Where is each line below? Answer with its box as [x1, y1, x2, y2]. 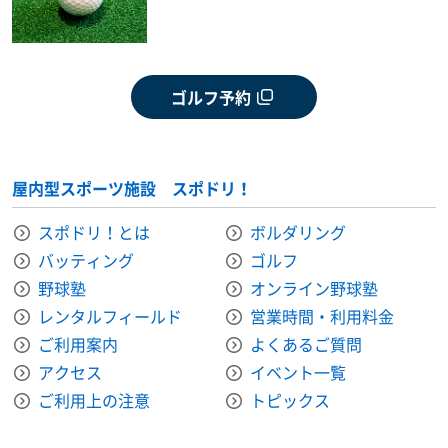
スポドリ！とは [38, 219, 150, 244]
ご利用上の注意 [38, 387, 150, 412]
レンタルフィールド [38, 303, 182, 328]
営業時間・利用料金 [250, 303, 394, 328]
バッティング [38, 247, 134, 272]
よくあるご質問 [250, 331, 362, 356]
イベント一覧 [250, 359, 346, 384]
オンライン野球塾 [250, 275, 378, 300]
